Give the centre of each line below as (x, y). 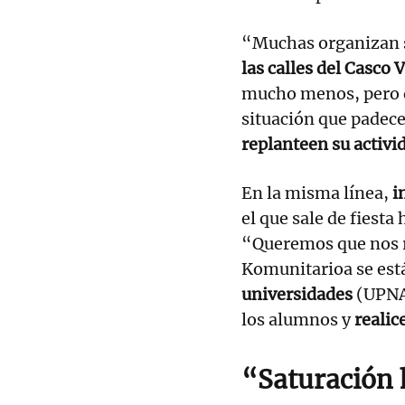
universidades (299, 294)
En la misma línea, (315, 193)
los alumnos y (298, 319)
